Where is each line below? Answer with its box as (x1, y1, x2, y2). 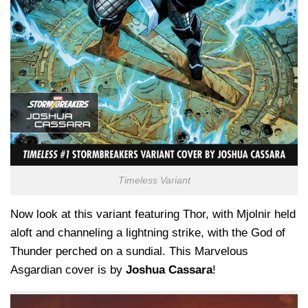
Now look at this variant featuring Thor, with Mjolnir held (10, 208, 296, 221)
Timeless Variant (118, 175, 190, 186)
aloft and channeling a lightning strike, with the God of (10, 226, 285, 240)
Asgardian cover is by (10, 263, 126, 277)
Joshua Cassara (126, 263, 212, 277)
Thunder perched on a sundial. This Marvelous (10, 245, 248, 258)
